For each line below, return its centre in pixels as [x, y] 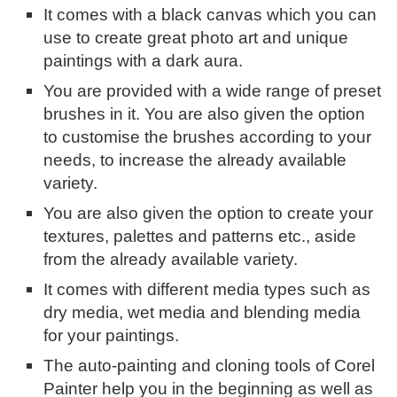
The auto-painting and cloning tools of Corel [210, 366]
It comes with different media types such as [207, 290]
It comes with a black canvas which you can [210, 15]
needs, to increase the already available [195, 160]
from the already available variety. [171, 260]
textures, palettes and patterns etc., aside [200, 237]
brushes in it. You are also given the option [205, 114]
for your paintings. [112, 336]
